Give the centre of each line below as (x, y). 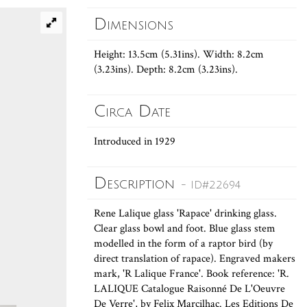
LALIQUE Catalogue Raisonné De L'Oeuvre (189, 289)
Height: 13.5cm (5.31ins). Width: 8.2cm (179, 54)
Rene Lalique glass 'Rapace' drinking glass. (185, 213)
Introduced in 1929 (135, 142)
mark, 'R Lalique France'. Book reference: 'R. (192, 274)
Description (137, 183)
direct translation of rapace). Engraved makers (195, 259)
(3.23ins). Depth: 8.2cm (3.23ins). (166, 70)
